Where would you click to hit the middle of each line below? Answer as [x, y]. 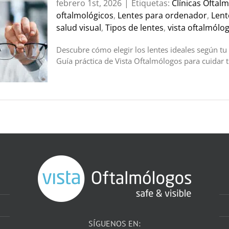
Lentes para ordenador [162, 15]
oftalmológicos [85, 15]
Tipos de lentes [134, 28]
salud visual [79, 28]
